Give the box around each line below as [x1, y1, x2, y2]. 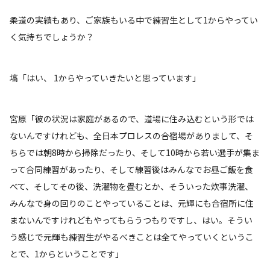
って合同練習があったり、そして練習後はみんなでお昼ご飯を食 [10, 163, 253, 175]
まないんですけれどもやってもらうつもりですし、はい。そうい [10, 213, 253, 226]
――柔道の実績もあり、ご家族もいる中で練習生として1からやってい [10, 13, 258, 26]
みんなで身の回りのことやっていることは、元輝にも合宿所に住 [10, 196, 254, 209]
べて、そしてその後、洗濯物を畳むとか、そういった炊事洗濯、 [10, 180, 253, 192]
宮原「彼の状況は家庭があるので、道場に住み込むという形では [10, 112, 254, 125]
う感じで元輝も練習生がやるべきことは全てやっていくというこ [10, 230, 254, 243]
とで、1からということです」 [10, 247, 124, 260]
